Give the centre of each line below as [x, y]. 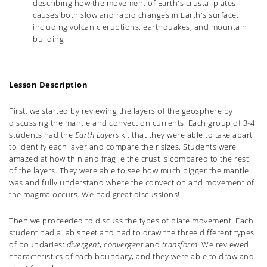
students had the [42, 135]
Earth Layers [97, 135]
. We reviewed [223, 245]
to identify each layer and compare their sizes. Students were [123, 147]
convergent [125, 245]
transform [179, 245]
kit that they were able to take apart [186, 135]
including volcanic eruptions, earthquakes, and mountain [140, 27]
